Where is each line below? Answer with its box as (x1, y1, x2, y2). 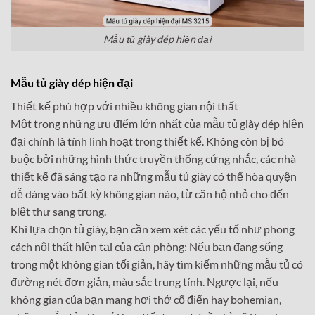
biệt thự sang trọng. (11, 204, 106, 218)
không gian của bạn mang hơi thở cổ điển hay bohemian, (11, 292, 281, 306)
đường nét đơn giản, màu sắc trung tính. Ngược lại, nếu (11, 274, 278, 288)
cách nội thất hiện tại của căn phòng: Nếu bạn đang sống (11, 239, 283, 253)
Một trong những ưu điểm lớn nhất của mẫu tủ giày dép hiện (11, 116, 304, 130)
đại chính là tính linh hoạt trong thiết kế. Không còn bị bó (11, 134, 284, 148)
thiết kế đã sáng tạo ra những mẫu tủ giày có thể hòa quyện (11, 169, 297, 183)
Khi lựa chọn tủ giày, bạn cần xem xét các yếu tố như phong (11, 221, 295, 236)
